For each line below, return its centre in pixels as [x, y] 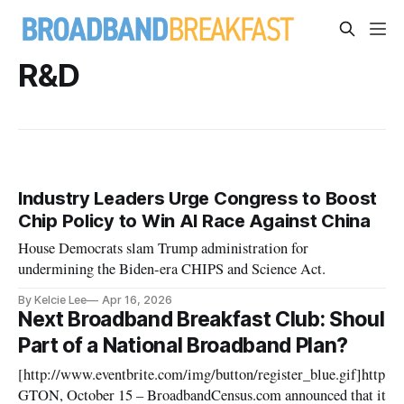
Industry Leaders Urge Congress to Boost [198, 199]
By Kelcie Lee [53, 300]
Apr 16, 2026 [137, 300]
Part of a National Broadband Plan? [184, 346]
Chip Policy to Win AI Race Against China [194, 221]
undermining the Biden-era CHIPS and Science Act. [172, 269]
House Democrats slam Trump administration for [164, 248]
